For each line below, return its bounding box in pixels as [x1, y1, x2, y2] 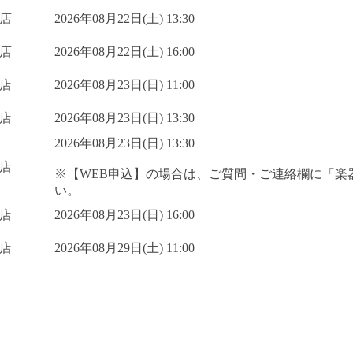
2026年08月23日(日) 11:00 [54, 77, 195, 91]
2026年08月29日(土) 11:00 [54, 240, 195, 255]
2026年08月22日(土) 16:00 [54, 44, 195, 58]
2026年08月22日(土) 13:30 [54, 11, 195, 25]
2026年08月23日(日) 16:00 [54, 207, 195, 221]
